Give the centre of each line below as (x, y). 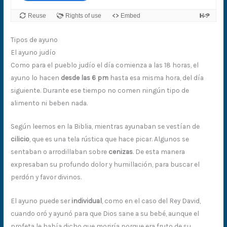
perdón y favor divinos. (46, 177)
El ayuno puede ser (41, 201)
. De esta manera (159, 152)
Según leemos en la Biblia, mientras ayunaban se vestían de (105, 126)
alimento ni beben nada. (49, 103)
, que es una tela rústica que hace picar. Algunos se (109, 139)
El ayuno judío (33, 52)
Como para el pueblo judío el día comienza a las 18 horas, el (105, 65)
